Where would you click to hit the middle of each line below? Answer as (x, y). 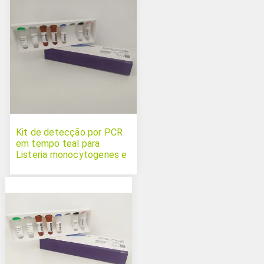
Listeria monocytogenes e (71, 154)
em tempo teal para (58, 143)
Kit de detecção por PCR (69, 132)
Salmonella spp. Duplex (65, 166)
